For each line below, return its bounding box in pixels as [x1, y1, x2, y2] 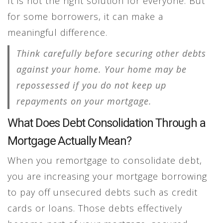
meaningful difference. [7, 26, 108, 38]
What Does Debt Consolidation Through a [7, 115, 206, 130]
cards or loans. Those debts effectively [7, 202, 182, 214]
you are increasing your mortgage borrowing [7, 170, 207, 182]
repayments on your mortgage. [16, 95, 152, 107]
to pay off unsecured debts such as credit [7, 186, 198, 198]
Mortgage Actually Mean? [7, 133, 131, 148]
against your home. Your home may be [16, 63, 187, 75]
